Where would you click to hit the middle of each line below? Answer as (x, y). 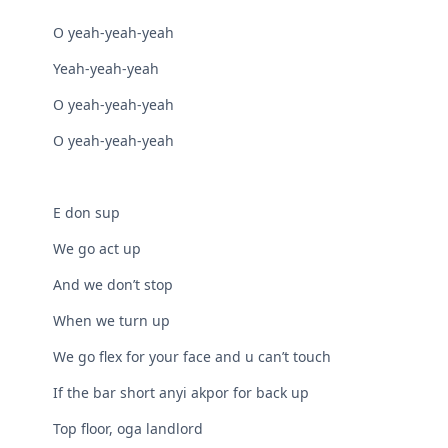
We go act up (97, 249)
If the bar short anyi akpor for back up (181, 393)
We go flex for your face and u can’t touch (192, 357)
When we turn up (112, 321)
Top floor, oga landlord (128, 429)
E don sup (87, 213)
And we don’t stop (113, 285)
